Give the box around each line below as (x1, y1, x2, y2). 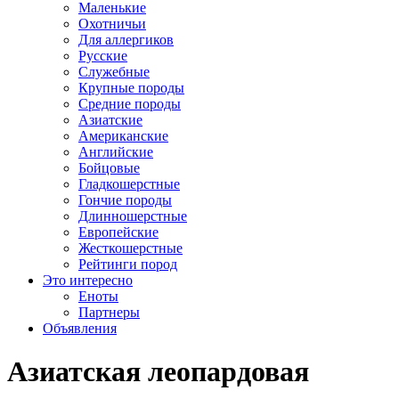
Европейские (78, 224, 159, 240)
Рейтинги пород (78, 256, 177, 272)
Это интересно (43, 273, 133, 288)
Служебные (78, 64, 150, 79)
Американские (78, 128, 168, 143)
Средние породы (78, 96, 181, 111)
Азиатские (78, 112, 142, 127)
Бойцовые (78, 160, 140, 175)
